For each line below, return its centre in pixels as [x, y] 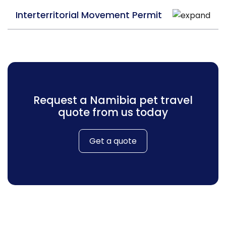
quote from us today [113, 112]
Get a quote [113, 141]
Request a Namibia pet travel [113, 100]
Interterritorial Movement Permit [89, 15]
